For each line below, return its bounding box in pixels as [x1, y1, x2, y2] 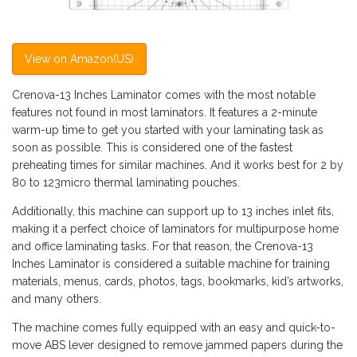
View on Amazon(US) [25, 53, 134, 66]
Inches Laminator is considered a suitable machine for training [12, 257, 330, 271]
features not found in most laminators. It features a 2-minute [12, 106, 317, 120]
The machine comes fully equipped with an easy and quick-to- [12, 321, 335, 335]
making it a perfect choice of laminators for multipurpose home [12, 222, 339, 236]
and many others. [12, 292, 101, 306]
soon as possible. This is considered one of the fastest [12, 141, 292, 155]
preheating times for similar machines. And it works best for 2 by [12, 159, 343, 172]
